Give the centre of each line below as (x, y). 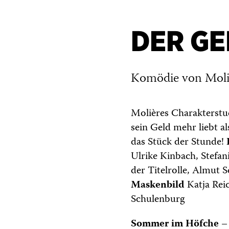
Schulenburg (158, 199)
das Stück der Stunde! (179, 142)
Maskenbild (159, 185)
